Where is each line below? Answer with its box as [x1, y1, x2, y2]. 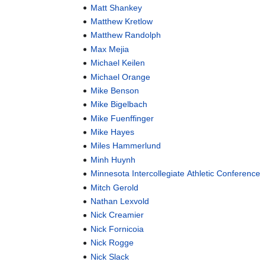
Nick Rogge [91, 238, 134, 248]
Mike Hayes [91, 127, 135, 137]
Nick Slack [91, 251, 130, 261]
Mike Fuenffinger [91, 113, 154, 123]
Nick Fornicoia [91, 224, 144, 234]
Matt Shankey [91, 2, 143, 12]
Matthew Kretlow [91, 16, 153, 26]
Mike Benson [91, 85, 140, 95]
